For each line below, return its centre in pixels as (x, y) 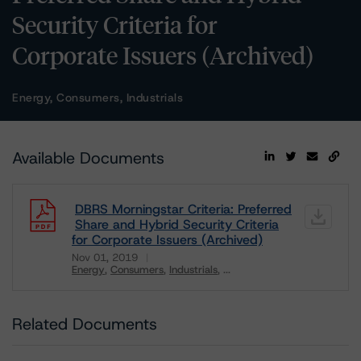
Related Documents (85, 324)
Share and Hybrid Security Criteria (177, 224)
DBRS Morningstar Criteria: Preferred (183, 209)
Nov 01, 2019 (105, 257)
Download (100, 281)
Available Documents (88, 158)
